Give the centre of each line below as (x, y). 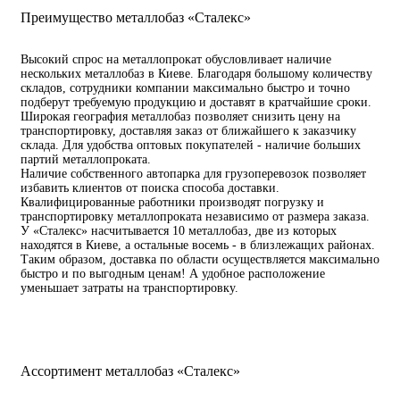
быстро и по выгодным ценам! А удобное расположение (173, 274)
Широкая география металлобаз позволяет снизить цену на (180, 117)
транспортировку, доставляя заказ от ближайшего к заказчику (188, 131)
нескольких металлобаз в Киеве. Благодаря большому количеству (196, 74)
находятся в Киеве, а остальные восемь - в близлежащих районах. (198, 245)
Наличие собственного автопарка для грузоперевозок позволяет (193, 174)
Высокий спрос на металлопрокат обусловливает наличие (176, 59)
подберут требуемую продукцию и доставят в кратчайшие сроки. (196, 102)
